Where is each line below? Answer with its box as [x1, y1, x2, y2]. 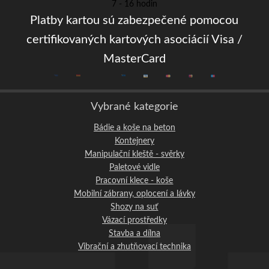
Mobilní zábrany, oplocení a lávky [74, 189, 195, 198]
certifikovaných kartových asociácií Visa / [26, 34, 243, 46]
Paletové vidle [109, 163, 160, 172]
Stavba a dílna [109, 229, 160, 238]
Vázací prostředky [102, 216, 167, 225]
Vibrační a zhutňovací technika [78, 242, 191, 251]
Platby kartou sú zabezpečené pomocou [30, 14, 239, 26]
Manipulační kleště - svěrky [85, 150, 184, 159]
